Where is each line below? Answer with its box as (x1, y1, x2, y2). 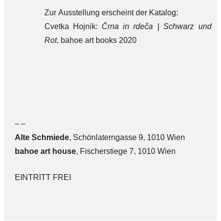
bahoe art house (14, 147, 76, 155)
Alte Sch (14, 133, 46, 142)
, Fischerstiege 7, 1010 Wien (75, 147, 176, 155)
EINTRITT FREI (14, 173, 71, 182)
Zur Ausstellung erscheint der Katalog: (44, 8, 178, 17)
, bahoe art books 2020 (56, 36, 137, 44)
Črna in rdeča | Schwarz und (101, 22, 212, 31)
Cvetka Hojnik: (44, 22, 102, 31)
